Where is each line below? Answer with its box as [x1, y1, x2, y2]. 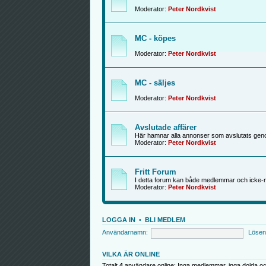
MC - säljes [134, 78, 175, 87]
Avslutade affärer [134, 122, 197, 132]
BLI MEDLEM [144, 216, 185, 223]
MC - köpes [134, 33, 176, 43]
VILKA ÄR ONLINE [102, 250, 160, 258]
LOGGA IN [102, 216, 135, 223]
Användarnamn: [102, 229, 148, 236]
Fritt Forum [134, 167, 176, 176]
